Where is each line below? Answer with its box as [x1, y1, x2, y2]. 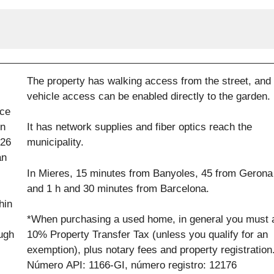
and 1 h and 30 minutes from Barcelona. [27, 182, 210, 194]
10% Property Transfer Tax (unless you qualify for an [27, 229, 268, 241]
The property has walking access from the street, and [27, 75, 272, 87]
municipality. [27, 136, 84, 149]
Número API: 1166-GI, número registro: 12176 [27, 259, 238, 272]
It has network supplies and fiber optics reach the [27, 121, 253, 133]
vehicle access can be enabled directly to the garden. [27, 90, 271, 102]
